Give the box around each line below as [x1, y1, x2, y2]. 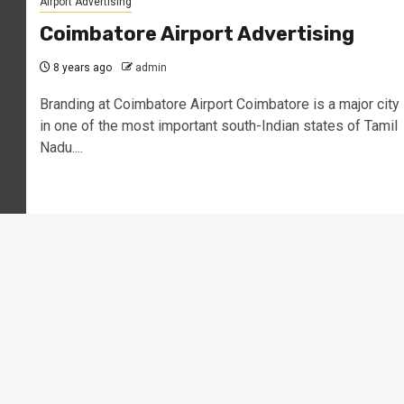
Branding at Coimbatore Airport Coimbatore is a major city [39, 95, 399, 113]
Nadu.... [39, 138, 83, 156]
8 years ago [50, 60, 112, 74]
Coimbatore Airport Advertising [39, 21, 354, 46]
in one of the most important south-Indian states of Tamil [39, 116, 398, 134]
